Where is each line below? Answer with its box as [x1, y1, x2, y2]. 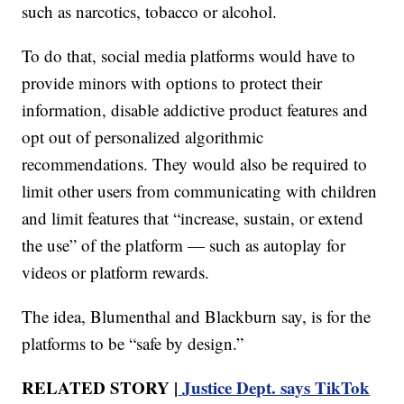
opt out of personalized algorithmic [22, 124, 264, 148]
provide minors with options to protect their [22, 70, 323, 94]
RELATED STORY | [22, 374, 179, 399]
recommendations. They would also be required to [22, 151, 368, 175]
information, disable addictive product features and [22, 97, 369, 121]
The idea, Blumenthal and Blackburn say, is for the [22, 304, 372, 327]
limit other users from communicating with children [22, 179, 378, 202]
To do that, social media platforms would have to [22, 43, 356, 67]
